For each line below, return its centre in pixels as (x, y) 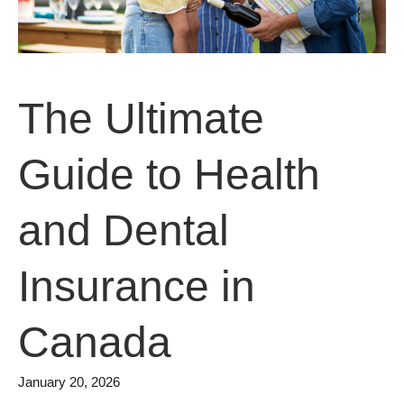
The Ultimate (141, 118)
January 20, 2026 (69, 381)
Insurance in (137, 286)
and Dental (124, 230)
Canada (95, 342)
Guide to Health (169, 174)
